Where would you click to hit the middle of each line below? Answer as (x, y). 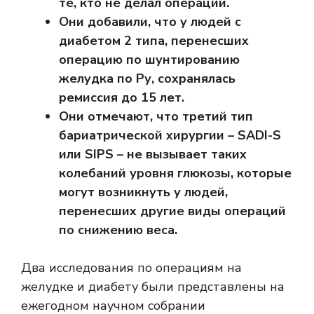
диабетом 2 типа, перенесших (154, 41)
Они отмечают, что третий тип (156, 117)
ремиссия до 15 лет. (122, 98)
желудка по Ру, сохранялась (147, 79)
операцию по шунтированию (149, 60)
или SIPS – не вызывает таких (153, 155)
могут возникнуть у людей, (143, 192)
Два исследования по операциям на (131, 268)
